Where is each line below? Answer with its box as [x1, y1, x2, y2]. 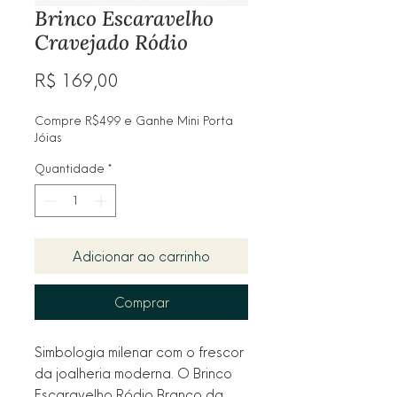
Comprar [113, 292, 169, 311]
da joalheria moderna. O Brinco [35, 363, 232, 382]
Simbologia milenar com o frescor [35, 342, 244, 361]
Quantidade [35, 160, 105, 176]
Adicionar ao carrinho [73, 246, 210, 265]
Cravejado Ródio [35, 28, 188, 55]
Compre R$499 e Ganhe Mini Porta [35, 112, 233, 128]
